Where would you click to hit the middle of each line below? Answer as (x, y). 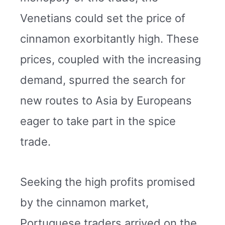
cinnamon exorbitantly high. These (109, 39)
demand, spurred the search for (103, 80)
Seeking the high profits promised (108, 182)
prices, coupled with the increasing (110, 60)
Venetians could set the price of (103, 18)
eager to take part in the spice (98, 121)
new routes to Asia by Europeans (106, 101)
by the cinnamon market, (84, 202)
